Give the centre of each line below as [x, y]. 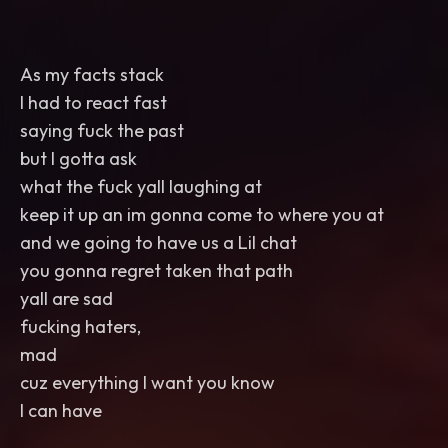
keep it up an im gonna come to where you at [202, 214]
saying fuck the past [102, 130]
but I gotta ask [78, 158]
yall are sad [66, 298]
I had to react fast [93, 102]
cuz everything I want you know [147, 382]
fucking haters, [80, 326]
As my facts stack [92, 74]
